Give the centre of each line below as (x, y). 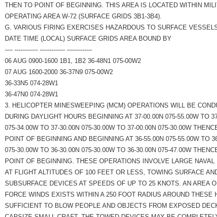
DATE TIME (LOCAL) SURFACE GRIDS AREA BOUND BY (88, 38)
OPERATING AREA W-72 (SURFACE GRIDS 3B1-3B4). (83, 16)
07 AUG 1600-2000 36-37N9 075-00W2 (59, 72)
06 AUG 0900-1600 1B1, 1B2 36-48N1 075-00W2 (73, 61)
